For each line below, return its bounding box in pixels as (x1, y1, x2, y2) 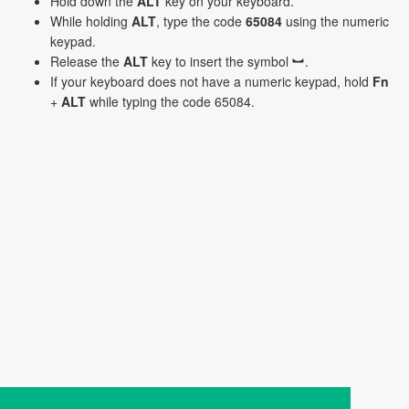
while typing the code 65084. (86, 92, 255, 110)
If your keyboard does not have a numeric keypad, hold (50, 72, 372, 90)
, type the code (156, 12, 246, 30)
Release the (50, 52, 123, 70)
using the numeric (282, 12, 389, 30)
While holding (50, 12, 131, 30)
